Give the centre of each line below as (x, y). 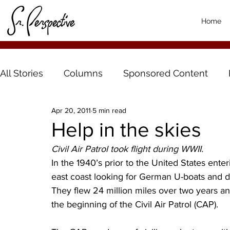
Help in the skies (126, 130)
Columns (83, 73)
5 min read (109, 110)
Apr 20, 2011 (71, 110)
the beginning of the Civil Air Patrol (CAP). (135, 205)
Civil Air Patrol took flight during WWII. (129, 149)
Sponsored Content (166, 73)
